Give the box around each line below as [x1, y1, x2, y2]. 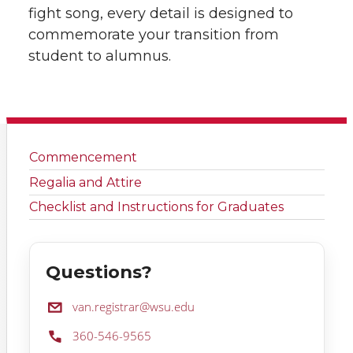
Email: [45, 298, 78, 314]
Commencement [29, 150, 137, 165]
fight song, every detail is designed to [28, 5, 293, 22]
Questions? [46, 261, 152, 284]
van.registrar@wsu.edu [72, 299, 195, 315]
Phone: [45, 327, 83, 344]
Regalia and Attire [29, 174, 142, 190]
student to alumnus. [28, 47, 171, 65]
